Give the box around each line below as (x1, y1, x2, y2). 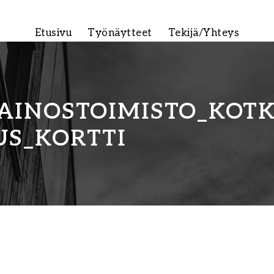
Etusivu (34, 27, 72, 39)
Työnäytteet (87, 27, 152, 39)
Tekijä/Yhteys (168, 27, 240, 39)
